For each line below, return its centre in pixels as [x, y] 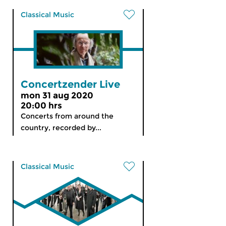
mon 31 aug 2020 [57, 95]
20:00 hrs [41, 105]
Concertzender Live [70, 84]
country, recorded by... [61, 128]
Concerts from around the [67, 116]
